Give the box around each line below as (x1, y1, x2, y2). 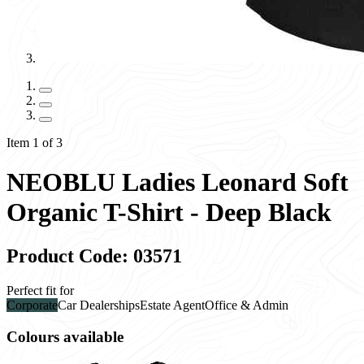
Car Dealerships (58, 297, 140, 312)
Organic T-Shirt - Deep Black (6, 197, 331, 227)
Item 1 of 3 (6, 136, 63, 149)
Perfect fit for (6, 283, 74, 297)
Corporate (6, 297, 58, 312)
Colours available (6, 327, 123, 345)
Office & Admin (205, 297, 288, 312)
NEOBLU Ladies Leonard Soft (6, 167, 349, 197)
